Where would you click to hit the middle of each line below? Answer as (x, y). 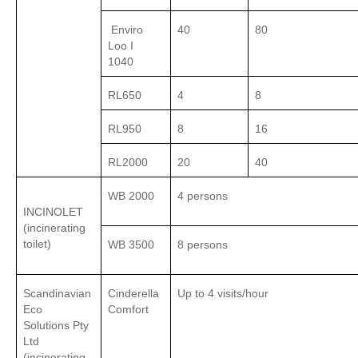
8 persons (203, 245)
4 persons (203, 196)
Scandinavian (57, 294)
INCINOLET (53, 212)
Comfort (130, 310)
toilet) (37, 244)
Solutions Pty (56, 326)
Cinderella (133, 294)
